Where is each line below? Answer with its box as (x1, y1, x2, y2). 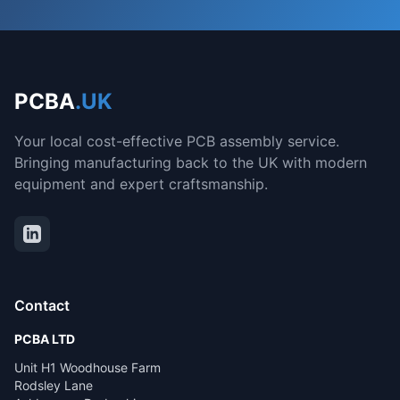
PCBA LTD (14, 331, 75, 346)
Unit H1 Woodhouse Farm (14, 360, 161, 375)
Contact (14, 296, 70, 314)
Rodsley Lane (14, 378, 93, 393)
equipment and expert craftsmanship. (14, 175, 268, 193)
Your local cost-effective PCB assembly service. (14, 132, 339, 150)
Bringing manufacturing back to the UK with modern (14, 154, 367, 171)
